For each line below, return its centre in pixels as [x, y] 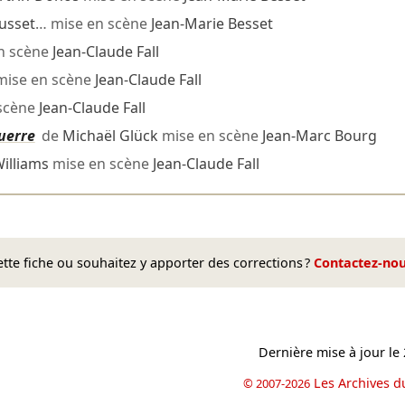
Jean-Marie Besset [212, 24]
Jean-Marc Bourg [319, 136]
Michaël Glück [110, 136]
